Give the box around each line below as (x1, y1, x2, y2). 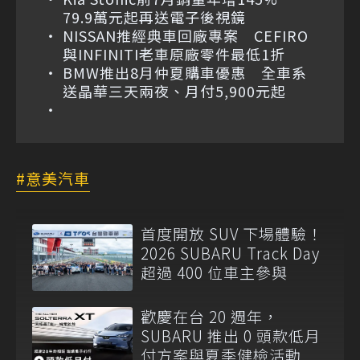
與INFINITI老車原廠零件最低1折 (63, 43, 285, 64)
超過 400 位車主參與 (141, 260, 288, 283)
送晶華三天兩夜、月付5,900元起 (63, 80, 286, 101)
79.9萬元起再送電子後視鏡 (63, 6, 246, 27)
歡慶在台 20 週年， (141, 305, 279, 328)
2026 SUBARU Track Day (141, 241, 320, 264)
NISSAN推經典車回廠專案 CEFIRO (63, 24, 309, 46)
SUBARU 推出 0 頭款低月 (141, 325, 321, 347)
